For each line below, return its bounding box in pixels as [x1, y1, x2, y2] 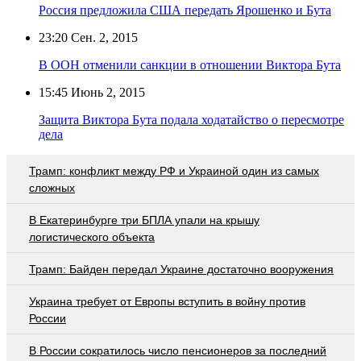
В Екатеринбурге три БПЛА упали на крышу [29, 213, 259, 226]
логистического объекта [29, 230, 155, 243]
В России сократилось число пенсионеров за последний [29, 343, 326, 357]
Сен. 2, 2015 [68, 30, 138, 44]
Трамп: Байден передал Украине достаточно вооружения [29, 262, 334, 276]
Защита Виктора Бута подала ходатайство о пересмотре [39, 112, 344, 127]
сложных [29, 180, 75, 194]
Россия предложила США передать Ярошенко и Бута [39, 2, 331, 17]
